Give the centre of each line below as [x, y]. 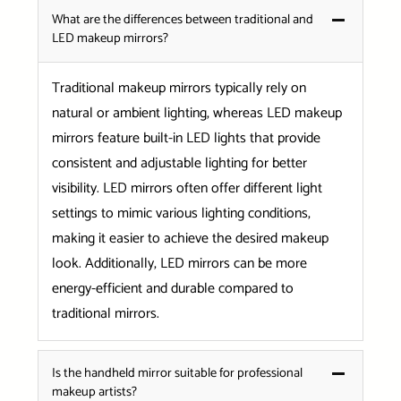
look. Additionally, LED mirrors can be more [179, 264]
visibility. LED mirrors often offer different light [187, 189]
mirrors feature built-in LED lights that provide [186, 139]
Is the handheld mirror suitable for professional [177, 374]
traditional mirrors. [105, 314]
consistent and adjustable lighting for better [179, 164]
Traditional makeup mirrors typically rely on [179, 89]
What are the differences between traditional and [182, 20]
